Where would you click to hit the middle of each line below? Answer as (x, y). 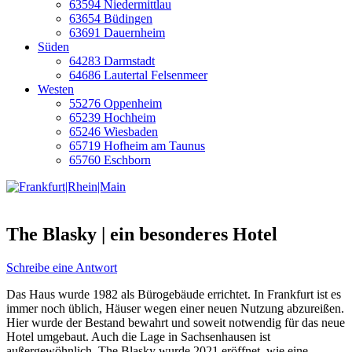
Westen (56, 89)
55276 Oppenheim (115, 103)
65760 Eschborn (110, 159)
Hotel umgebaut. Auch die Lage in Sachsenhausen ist (138, 336)
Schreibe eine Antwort (62, 267)
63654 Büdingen (111, 18)
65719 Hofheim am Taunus (137, 145)
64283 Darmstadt (112, 60)
